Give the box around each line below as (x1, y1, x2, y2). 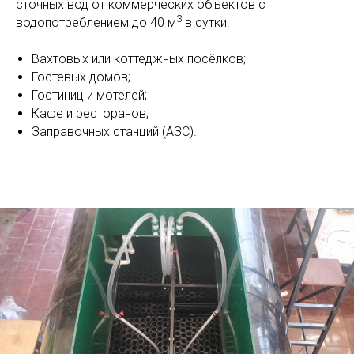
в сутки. (182, 15, 230, 30)
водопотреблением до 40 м (16, 15, 176, 30)
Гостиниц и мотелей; (32, 88, 147, 103)
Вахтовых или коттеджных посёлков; (32, 51, 246, 66)
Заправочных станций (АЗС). (32, 124, 197, 139)
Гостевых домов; (32, 70, 130, 85)
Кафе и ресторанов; (32, 106, 149, 121)
